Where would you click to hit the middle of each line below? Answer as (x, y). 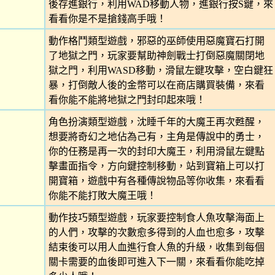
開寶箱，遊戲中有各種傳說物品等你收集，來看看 (156, 181)
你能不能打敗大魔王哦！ (102, 196)
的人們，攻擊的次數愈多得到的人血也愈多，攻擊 (156, 232)
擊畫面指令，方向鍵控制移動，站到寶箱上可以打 (156, 166)
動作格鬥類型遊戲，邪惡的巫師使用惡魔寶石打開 (156, 41)
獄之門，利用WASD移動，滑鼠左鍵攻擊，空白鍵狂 (161, 70)
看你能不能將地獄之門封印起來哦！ (127, 100)
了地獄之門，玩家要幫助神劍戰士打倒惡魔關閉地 (156, 56)
